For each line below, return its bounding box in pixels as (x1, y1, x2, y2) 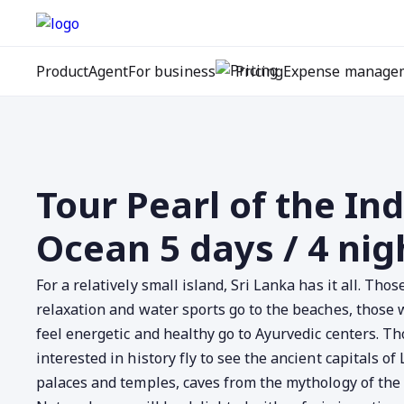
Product (36, 61, 89, 81)
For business (128, 61, 216, 81)
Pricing (234, 61, 284, 81)
